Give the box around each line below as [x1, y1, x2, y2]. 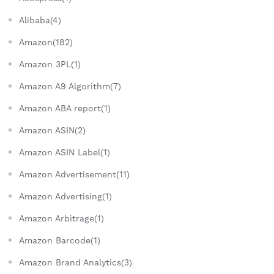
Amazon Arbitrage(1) [19, 213, 104, 224]
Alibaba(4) [19, 15, 61, 26]
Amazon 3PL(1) [19, 59, 81, 70]
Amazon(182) [19, 37, 73, 48]
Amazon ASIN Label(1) [19, 147, 110, 158]
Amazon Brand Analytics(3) [19, 257, 132, 268]
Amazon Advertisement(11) [19, 169, 130, 180]
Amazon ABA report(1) [19, 103, 111, 114]
